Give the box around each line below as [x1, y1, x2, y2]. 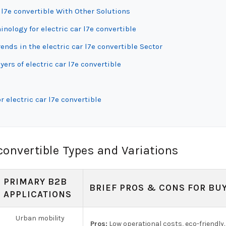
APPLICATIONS [4, 189, 72, 200]
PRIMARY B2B [4, 176, 67, 187]
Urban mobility [16, 214, 65, 222]
